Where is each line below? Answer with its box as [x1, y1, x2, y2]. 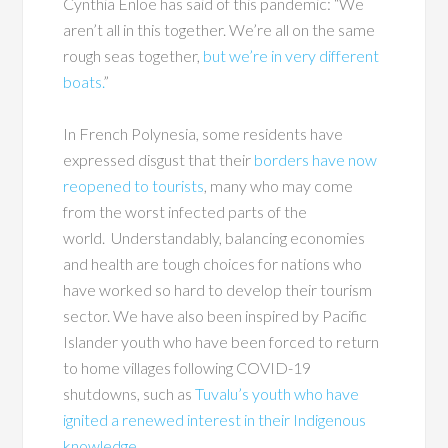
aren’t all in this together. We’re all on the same [63, 19, 376, 39]
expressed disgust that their [63, 149, 255, 169]
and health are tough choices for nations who [63, 253, 363, 273]
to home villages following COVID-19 [63, 357, 312, 377]
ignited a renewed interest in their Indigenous [63, 409, 367, 429]
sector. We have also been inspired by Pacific [63, 305, 368, 325]
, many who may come [204, 175, 354, 195]
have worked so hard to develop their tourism [63, 279, 373, 299]
